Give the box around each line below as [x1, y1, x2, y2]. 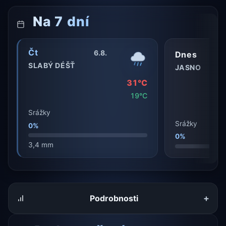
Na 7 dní [29, 13, 89, 30]
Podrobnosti [90, 193, 138, 203]
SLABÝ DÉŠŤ [28, 61, 75, 70]
